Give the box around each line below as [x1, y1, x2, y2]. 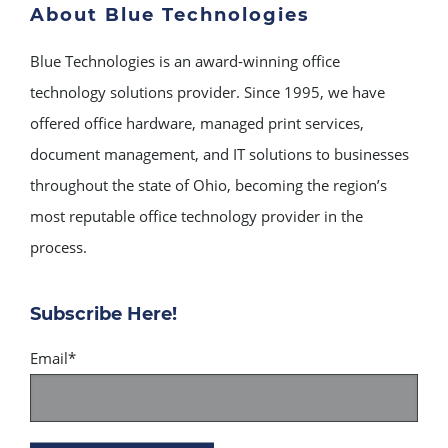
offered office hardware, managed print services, [30, 112, 364, 133]
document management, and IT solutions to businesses [30, 143, 409, 164]
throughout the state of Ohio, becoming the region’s [30, 174, 387, 195]
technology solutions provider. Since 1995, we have [30, 81, 385, 102]
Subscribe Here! [30, 302, 177, 325]
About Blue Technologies [30, 3, 310, 26]
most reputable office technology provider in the [30, 205, 363, 226]
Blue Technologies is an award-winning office [30, 50, 340, 71]
